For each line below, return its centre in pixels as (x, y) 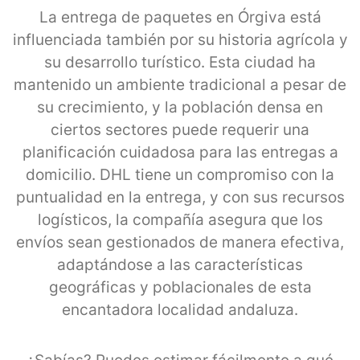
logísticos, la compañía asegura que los (180, 219)
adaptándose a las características (180, 264)
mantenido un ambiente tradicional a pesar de (180, 84)
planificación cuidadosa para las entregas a (180, 152)
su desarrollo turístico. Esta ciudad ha (180, 62)
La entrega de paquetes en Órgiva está (180, 17)
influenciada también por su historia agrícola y (180, 39)
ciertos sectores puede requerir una (180, 129)
